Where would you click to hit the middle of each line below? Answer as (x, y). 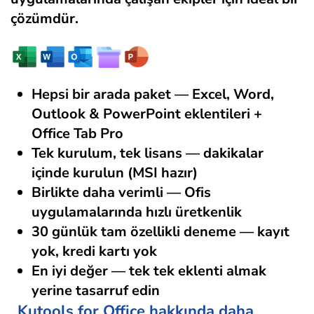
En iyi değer (70, 271)
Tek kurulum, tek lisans (107, 153)
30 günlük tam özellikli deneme (134, 232)
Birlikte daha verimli (97, 193)
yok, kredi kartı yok (94, 252)
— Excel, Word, (223, 95)
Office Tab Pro (77, 134)
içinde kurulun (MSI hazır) (115, 173)
